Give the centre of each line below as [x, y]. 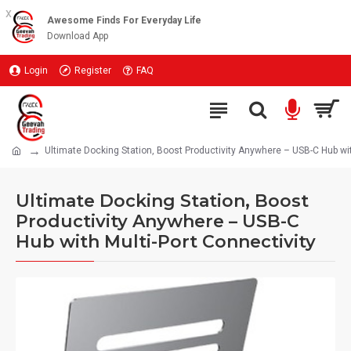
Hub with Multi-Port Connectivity [166, 242]
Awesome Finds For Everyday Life [124, 20]
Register [93, 71]
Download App [78, 36]
